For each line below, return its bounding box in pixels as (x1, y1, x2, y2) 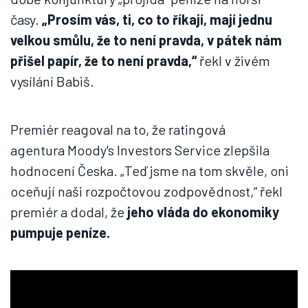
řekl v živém (197, 52, 270, 69)
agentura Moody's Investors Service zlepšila (10, 142, 269, 158)
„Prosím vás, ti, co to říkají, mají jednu (42, 11, 272, 27)
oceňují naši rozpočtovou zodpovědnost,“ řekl (10, 183, 283, 199)
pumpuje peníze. (10, 224, 110, 241)
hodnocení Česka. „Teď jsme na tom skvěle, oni (10, 162, 289, 179)
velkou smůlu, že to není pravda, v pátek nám (10, 32, 282, 48)
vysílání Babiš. (10, 73, 94, 89)
